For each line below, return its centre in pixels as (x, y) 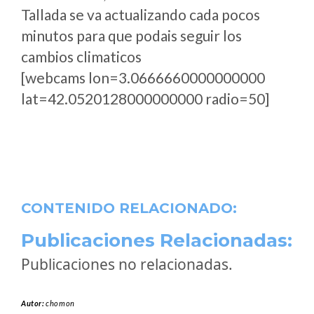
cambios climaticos (81, 56)
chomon (60, 303)
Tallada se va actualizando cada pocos (141, 14)
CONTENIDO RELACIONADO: (129, 208)
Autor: (34, 303)
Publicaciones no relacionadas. (127, 264)
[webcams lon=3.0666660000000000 (143, 77)
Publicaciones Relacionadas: (157, 240)
